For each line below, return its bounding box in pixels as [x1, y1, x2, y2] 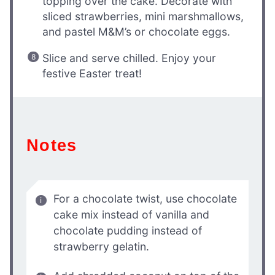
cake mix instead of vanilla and [53, 207, 209, 221]
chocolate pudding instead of [53, 223, 202, 237]
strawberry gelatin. [53, 239, 149, 253]
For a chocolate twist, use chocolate [53, 192, 237, 205]
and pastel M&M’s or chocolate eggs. [42, 25, 231, 38]
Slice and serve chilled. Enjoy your [42, 51, 217, 64]
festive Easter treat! [42, 66, 142, 80]
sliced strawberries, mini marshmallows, [42, 9, 244, 23]
